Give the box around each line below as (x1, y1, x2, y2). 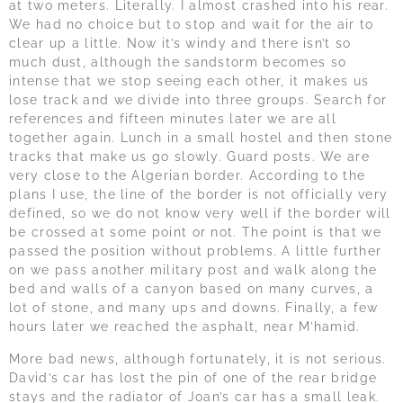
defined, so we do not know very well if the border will (9, 206, 391, 221)
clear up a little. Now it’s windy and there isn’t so (9, 36, 352, 51)
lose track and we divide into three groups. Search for (9, 93, 388, 108)
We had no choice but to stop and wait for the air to (9, 17, 374, 32)
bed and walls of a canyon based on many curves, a (9, 282, 374, 297)
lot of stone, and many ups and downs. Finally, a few (9, 300, 379, 316)
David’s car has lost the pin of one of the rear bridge (9, 370, 378, 385)
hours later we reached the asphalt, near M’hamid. (9, 319, 361, 335)
